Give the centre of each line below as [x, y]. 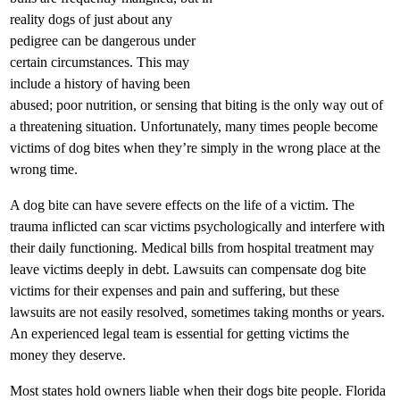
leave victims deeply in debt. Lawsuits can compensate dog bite [188, 269]
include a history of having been [100, 83]
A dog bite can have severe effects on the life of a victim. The [182, 204]
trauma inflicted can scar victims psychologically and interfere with [197, 226]
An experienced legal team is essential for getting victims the [179, 333]
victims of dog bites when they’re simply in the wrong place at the [195, 147]
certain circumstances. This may [100, 62]
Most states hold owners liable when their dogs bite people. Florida [198, 390]
